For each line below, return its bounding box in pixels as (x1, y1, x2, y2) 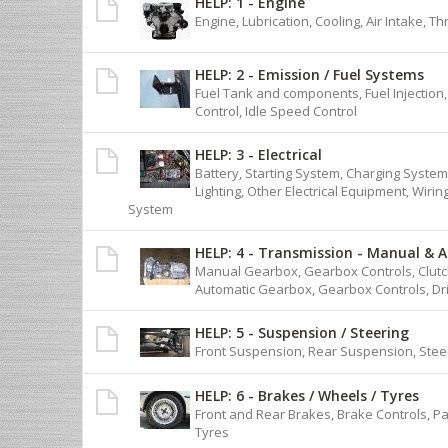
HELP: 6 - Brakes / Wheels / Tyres (195, 385, 419, 405)
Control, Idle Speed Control (195, 101, 357, 120)
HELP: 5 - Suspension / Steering (195, 322, 409, 342)
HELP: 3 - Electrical (195, 144, 322, 164)
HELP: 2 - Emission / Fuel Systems (195, 64, 424, 84)
